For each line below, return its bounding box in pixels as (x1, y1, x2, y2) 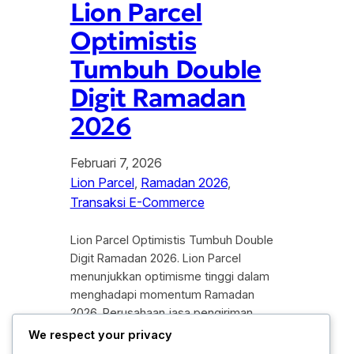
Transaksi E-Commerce (70, 194, 205, 211)
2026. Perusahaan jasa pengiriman (70, 306, 253, 321)
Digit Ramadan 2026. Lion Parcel (70, 251, 241, 266)
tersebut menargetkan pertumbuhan (70, 324, 265, 339)
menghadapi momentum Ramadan (70, 288, 254, 303)
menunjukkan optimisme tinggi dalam (70, 269, 269, 284)
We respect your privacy (28, 327, 172, 342)
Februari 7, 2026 (70, 155, 162, 171)
